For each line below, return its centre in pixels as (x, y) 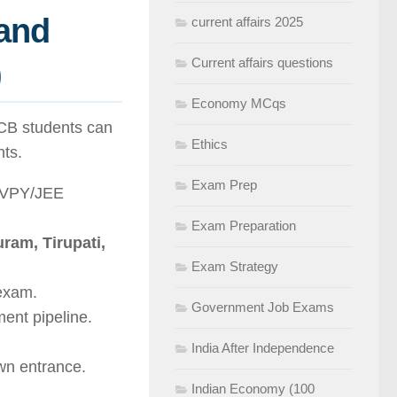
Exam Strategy (235, 266)
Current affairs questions (262, 62)
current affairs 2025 (247, 22)
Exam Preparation (244, 226)
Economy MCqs (239, 103)
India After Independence (263, 348)
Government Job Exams (263, 307)
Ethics (210, 144)
